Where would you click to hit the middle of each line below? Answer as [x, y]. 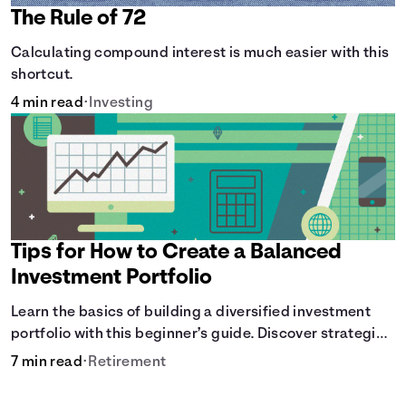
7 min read [47, 362]
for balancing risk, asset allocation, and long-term [181, 356]
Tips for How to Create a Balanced [177, 253]
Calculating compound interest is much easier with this [200, 53]
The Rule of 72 [79, 19]
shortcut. [42, 75]
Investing [121, 103]
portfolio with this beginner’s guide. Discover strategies [202, 334]
